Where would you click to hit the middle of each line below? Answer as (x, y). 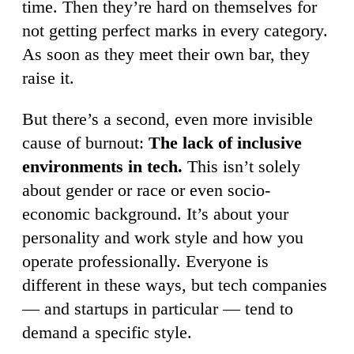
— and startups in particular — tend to (158, 308)
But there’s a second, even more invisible (168, 119)
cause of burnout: (85, 142)
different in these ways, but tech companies (175, 284)
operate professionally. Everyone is (145, 261)
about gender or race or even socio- (146, 190)
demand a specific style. (107, 332)
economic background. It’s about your (155, 213)
